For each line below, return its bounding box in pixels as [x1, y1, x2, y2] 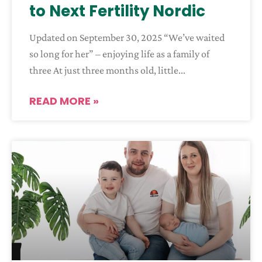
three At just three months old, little [29, 64, 178, 77]
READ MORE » [29, 94, 99, 109]
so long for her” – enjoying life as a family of [29, 48, 209, 60]
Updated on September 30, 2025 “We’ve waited [29, 32, 225, 44]
